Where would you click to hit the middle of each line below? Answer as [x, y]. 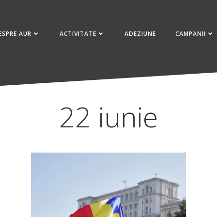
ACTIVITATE [78, 33]
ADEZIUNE [140, 33]
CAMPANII [191, 33]
